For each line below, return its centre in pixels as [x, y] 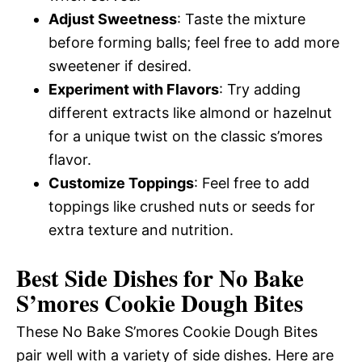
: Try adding [260, 89]
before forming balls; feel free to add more [194, 42]
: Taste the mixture [241, 19]
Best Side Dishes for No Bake [160, 278]
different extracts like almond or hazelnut [190, 112]
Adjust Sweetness [113, 19]
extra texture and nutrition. [141, 229]
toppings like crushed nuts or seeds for [182, 206]
